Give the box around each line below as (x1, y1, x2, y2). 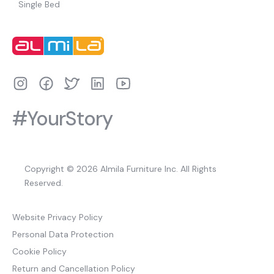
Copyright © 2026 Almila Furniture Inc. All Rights (24, 163, 217, 174)
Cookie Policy (12, 246, 67, 257)
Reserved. (24, 177, 63, 188)
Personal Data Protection (12, 229, 114, 240)
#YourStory (12, 106, 113, 131)
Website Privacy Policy (12, 212, 103, 223)
